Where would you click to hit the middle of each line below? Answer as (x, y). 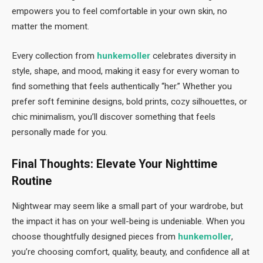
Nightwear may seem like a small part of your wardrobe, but (127, 206)
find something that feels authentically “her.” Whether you (122, 87)
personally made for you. (60, 132)
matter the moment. (50, 27)
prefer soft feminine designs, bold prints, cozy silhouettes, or (129, 102)
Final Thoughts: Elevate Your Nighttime (114, 164)
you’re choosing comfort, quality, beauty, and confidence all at (131, 252)
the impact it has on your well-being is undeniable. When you (128, 221)
